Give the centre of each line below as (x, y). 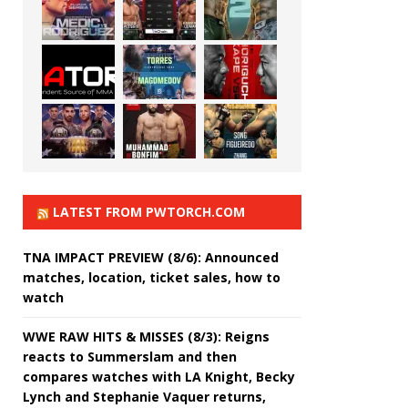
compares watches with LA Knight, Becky (159, 376)
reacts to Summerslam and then (130, 356)
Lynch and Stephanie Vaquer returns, (144, 396)
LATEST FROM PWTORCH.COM (149, 211)
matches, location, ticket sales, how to (152, 277)
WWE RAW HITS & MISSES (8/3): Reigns (146, 336)
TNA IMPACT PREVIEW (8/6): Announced (151, 257)
